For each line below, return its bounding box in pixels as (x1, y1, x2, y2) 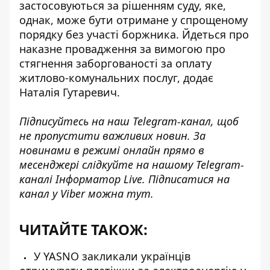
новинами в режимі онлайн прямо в (19, 143, 204, 157)
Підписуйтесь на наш (19, 114, 133, 128)
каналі (19, 172, 55, 186)
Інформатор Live (55, 172, 142, 186)
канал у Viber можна (19, 186, 127, 201)
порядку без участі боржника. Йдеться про (19, 27, 249, 42)
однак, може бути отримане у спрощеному (19, 13, 248, 27)
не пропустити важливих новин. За (19, 128, 206, 143)
